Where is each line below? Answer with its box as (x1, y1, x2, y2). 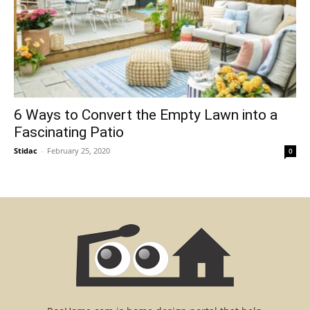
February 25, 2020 (47, 145, 110, 156)
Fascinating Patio (14, 123, 124, 140)
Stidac (14, 145, 37, 156)
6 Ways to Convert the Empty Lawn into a (14, 106, 277, 123)
